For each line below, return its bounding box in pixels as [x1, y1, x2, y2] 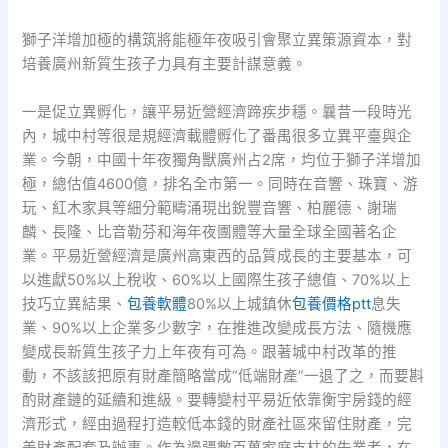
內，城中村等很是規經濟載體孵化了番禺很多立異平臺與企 [22, 126, 413, 145]
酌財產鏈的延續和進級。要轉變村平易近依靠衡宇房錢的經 [22, 390, 413, 409]
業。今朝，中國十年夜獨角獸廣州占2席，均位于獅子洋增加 [22, 150, 422, 169]
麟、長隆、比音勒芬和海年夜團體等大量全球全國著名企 [22, 222, 398, 241]
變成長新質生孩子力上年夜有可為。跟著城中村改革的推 [22, 342, 398, 361]
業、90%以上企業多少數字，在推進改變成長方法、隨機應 [22, 318, 413, 337]
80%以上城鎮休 [187, 294, 293, 313]
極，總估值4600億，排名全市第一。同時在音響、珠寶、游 [22, 174, 419, 193]
